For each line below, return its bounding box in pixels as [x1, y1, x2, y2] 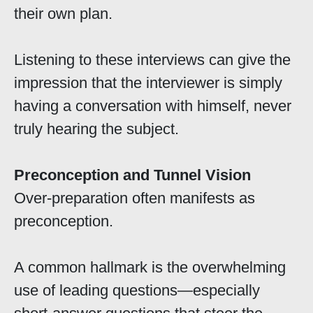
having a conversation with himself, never [14, 97, 291, 115]
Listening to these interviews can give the [14, 51, 291, 69]
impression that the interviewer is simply [14, 74, 282, 92]
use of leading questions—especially [14, 282, 260, 300]
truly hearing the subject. [14, 120, 179, 138]
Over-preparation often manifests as [14, 189, 255, 208]
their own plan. [14, 5, 112, 23]
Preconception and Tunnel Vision [14, 166, 251, 184]
